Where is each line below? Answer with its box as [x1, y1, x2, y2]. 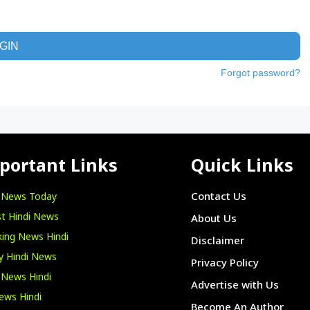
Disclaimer [190, 235, 244, 248]
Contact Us [190, 190, 246, 204]
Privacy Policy [190, 257, 259, 271]
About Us [190, 212, 237, 226]
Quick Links [190, 156, 293, 179]
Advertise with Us [190, 279, 279, 293]
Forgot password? [221, 66, 300, 78]
